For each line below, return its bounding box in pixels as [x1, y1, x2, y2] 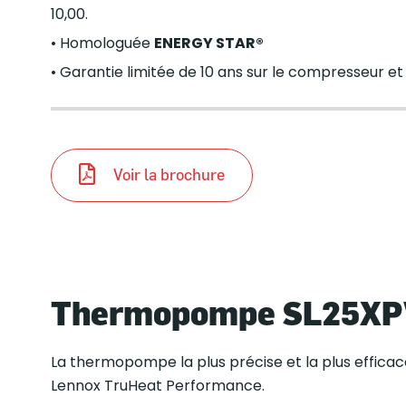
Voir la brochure [112, 165, 225, 185]
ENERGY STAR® [153, 32, 264, 53]
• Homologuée [50, 32, 154, 53]
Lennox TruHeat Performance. [50, 374, 265, 396]
